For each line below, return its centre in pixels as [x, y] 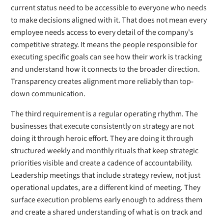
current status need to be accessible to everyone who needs [109, 8]
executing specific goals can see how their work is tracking [107, 57]
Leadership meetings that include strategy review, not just [106, 175]
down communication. [48, 94]
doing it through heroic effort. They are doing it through [102, 138]
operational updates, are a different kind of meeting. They [106, 188]
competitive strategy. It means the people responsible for [104, 45]
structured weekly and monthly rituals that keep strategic [105, 151]
